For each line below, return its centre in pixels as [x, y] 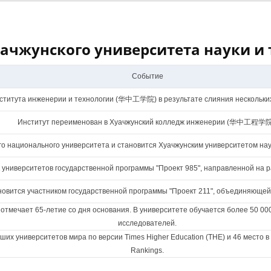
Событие [147, 76]
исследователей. [147, 223]
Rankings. [147, 250]
